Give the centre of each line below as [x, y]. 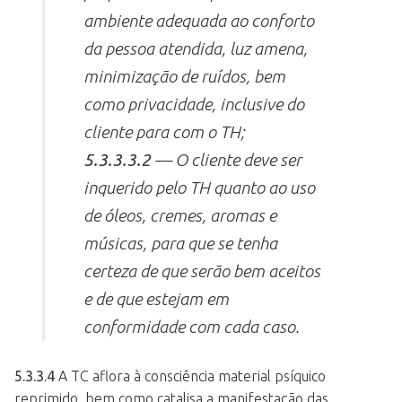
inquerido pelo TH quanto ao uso [200, 187]
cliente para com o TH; [165, 131]
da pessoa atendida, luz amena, [196, 48]
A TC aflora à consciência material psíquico [190, 376]
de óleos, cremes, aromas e [180, 215]
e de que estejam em [157, 298]
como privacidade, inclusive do [194, 104]
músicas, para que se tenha [181, 243]
